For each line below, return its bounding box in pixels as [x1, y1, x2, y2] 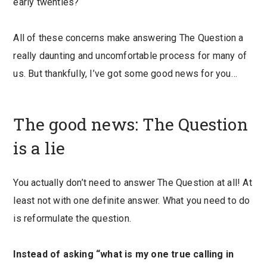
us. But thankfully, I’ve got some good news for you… [13, 68, 237, 79]
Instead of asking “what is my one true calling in [13, 249, 234, 260]
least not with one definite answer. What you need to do [13, 195, 250, 207]
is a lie [13, 137, 65, 159]
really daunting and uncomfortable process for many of [13, 50, 247, 61]
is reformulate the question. [13, 213, 131, 225]
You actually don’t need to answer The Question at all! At [13, 177, 252, 189]
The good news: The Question [13, 113, 248, 135]
